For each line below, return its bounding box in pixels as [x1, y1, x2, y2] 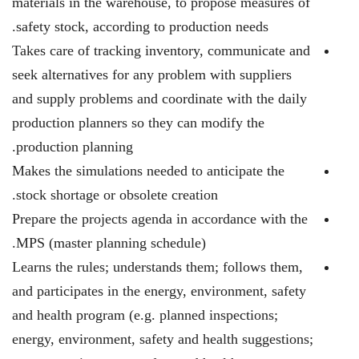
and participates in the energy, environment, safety [12, 283, 306, 299]
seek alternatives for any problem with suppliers [12, 67, 292, 83]
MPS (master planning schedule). [16, 235, 206, 251]
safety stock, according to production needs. [16, 18, 268, 34]
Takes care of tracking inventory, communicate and [12, 42, 310, 58]
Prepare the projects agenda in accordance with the [12, 211, 308, 227]
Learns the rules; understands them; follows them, [12, 259, 303, 275]
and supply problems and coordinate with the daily [12, 91, 307, 107]
